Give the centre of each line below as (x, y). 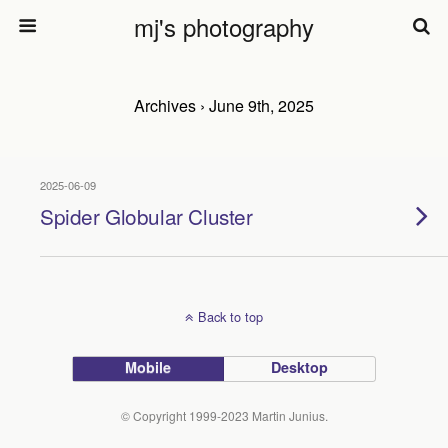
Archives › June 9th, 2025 (224, 105)
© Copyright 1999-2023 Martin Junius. (224, 415)
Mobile (148, 367)
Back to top (230, 316)
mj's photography (224, 26)
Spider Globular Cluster (146, 216)
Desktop (300, 367)
